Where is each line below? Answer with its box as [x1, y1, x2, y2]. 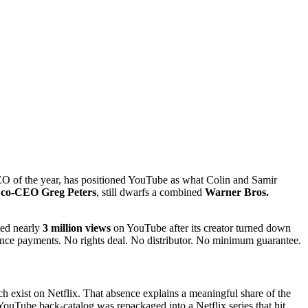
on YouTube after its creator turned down [111, 221, 291, 234]
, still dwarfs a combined [96, 186, 205, 198]
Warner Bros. [205, 186, 269, 198]
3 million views [43, 221, 111, 234]
